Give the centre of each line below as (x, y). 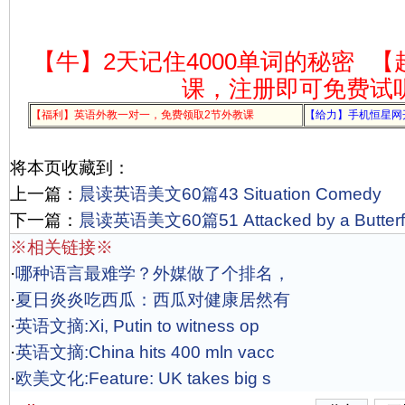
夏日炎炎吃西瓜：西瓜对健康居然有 (153, 300)
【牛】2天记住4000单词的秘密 (193, 61)
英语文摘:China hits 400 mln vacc (145, 352)
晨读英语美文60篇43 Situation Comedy (230, 194)
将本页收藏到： (70, 168)
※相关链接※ (61, 247)
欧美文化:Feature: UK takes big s (143, 378)
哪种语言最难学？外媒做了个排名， (153, 273)
